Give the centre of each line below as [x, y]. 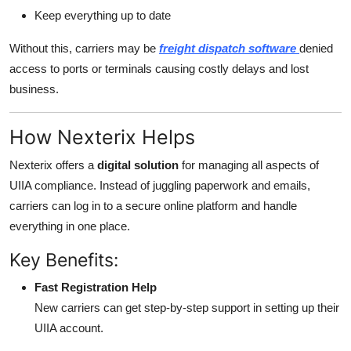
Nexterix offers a [53, 165]
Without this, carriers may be [84, 49]
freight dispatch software [229, 49]
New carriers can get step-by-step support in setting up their [187, 308]
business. [34, 89]
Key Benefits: [64, 260]
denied [316, 49]
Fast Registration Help [96, 288]
